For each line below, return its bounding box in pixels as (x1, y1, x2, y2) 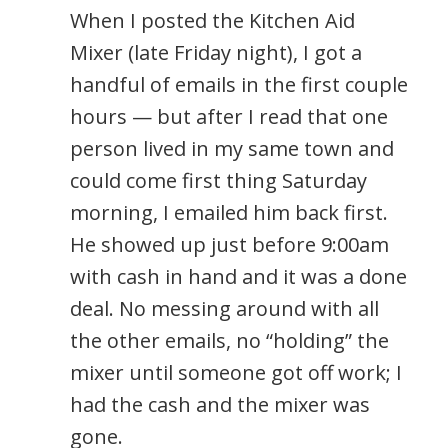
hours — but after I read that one (70, 102, 388, 130)
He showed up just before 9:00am (70, 230, 389, 258)
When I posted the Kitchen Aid (70, 6, 355, 34)
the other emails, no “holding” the (70, 326, 389, 354)
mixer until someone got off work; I (70, 358, 402, 386)
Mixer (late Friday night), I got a (70, 38, 362, 66)
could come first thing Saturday (70, 166, 367, 194)
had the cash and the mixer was (70, 390, 370, 418)
